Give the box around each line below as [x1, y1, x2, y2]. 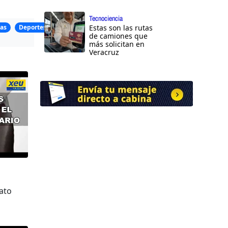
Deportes [18, 23, 46, 32]
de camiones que [89, 31, 148, 41]
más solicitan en [89, 39, 145, 49]
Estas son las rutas [89, 23, 153, 33]
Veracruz [89, 47, 119, 58]
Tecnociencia [89, 14, 123, 23]
